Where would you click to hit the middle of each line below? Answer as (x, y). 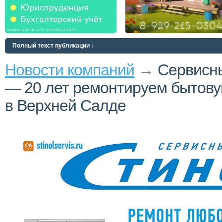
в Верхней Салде (65, 106)
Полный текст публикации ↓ (53, 46)
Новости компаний (70, 70)
